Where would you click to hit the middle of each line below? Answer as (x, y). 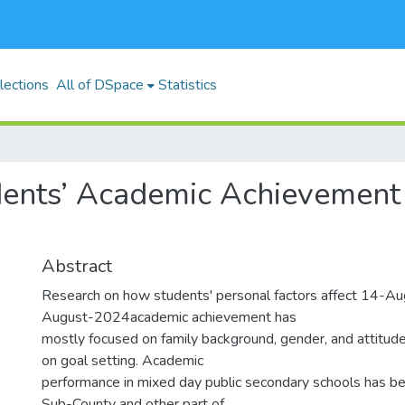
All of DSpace (100, 85)
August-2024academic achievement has (169, 317)
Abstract (77, 266)
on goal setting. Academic (122, 361)
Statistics (188, 85)
